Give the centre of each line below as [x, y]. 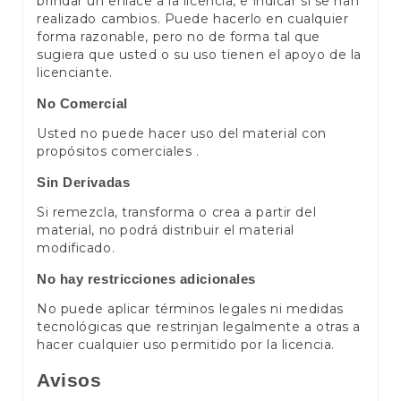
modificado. [76, 248]
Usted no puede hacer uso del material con [182, 134]
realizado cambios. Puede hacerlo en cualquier [193, 19]
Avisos [69, 380]
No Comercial [82, 103]
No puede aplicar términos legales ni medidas [190, 309]
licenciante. [75, 73]
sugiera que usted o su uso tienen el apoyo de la [199, 55]
